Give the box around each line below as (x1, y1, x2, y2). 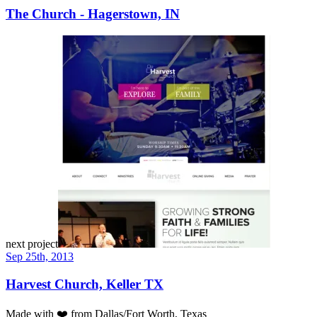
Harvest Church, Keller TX (6, 276, 163, 292)
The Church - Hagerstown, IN (6, 6, 180, 22)
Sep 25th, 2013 (6, 250, 74, 263)
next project (6, 238, 58, 250)
